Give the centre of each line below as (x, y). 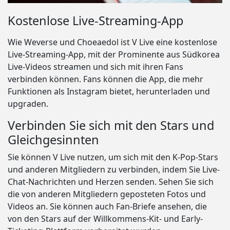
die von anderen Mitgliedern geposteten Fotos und (107, 194)
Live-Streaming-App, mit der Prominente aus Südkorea (114, 55)
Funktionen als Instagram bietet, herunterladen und (109, 92)
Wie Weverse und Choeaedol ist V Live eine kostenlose (112, 42)
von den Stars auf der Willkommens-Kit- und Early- (105, 219)
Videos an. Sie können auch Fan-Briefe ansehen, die (107, 207)
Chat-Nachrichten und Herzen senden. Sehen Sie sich (111, 182)
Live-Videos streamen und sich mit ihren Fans (95, 67)
